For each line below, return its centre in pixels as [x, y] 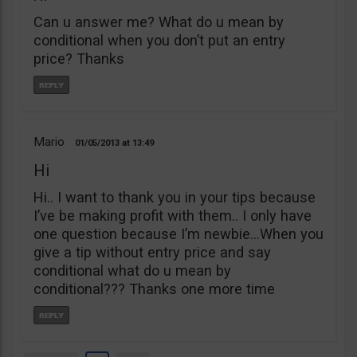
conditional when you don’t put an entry [159, 40]
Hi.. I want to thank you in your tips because [175, 197]
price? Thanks [79, 59]
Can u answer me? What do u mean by [159, 22]
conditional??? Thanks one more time [154, 289]
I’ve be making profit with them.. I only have [173, 216]
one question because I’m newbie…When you [178, 234]
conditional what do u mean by [132, 271]
